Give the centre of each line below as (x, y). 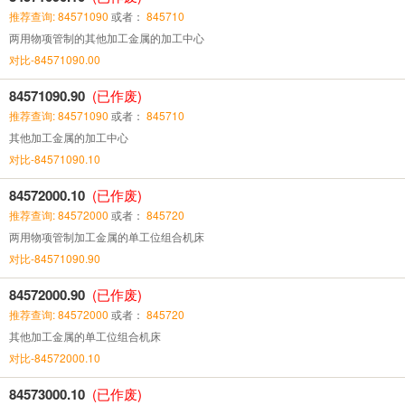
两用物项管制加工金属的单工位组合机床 (108, 236)
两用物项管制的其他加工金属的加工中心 (108, 37)
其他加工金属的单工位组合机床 (86, 335)
